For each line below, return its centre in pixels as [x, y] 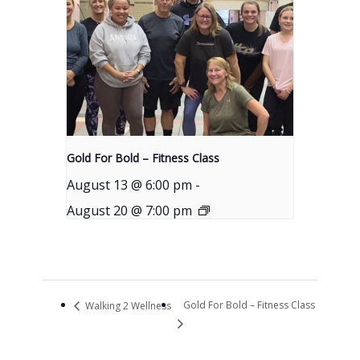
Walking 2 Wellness [127, 305]
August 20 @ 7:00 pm [130, 210]
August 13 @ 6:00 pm [130, 184]
